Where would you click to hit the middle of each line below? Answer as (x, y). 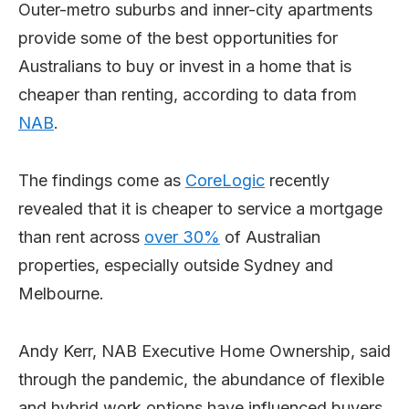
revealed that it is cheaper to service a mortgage (200, 208)
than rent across (81, 236)
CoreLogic (225, 180)
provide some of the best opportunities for (178, 37)
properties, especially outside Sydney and (176, 265)
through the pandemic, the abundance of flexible (201, 379)
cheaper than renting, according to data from (188, 94)
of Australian (270, 236)
